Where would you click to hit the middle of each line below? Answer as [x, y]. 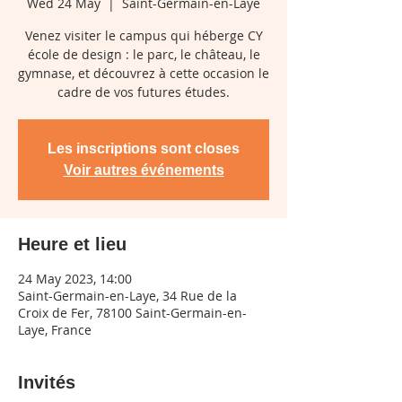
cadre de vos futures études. [144, 92]
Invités [47, 382]
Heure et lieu [72, 244]
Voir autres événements [144, 170]
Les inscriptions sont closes [144, 149]
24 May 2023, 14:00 [75, 279]
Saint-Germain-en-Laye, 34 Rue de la [127, 296]
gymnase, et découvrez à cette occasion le [144, 73]
